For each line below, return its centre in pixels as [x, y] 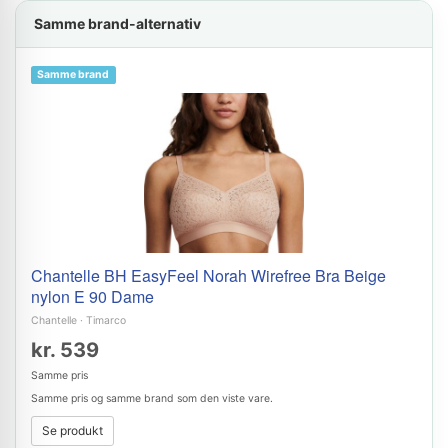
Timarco [106, 320]
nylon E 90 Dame [92, 296]
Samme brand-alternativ [117, 23]
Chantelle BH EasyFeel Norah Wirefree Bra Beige [208, 275]
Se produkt [72, 430]
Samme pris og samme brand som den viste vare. [152, 398]
